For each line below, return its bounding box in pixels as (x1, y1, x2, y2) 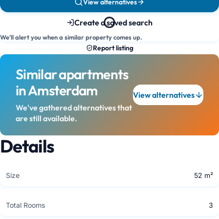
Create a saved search (74, 17, 153, 27)
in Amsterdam (16, 82, 98, 99)
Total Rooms (6, 201, 45, 209)
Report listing (92, 44, 133, 52)
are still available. (16, 113, 77, 123)
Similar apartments (16, 66, 129, 83)
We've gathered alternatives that (16, 103, 132, 112)
